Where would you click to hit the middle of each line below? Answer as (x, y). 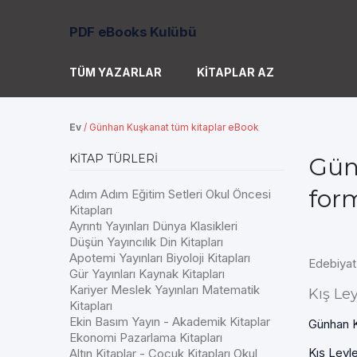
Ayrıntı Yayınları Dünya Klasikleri (153, 226)
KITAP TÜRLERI (114, 159)
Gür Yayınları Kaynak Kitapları (147, 274)
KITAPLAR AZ (235, 72)
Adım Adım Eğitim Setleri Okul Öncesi (170, 194)
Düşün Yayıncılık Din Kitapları (146, 242)
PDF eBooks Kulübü (133, 32)
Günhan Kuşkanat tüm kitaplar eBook (174, 127)
